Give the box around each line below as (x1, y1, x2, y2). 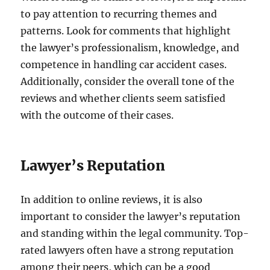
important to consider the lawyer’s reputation (20, 210, 241, 222)
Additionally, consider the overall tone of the (20, 75, 235, 87)
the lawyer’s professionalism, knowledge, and (20, 42, 240, 54)
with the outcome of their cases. (20, 109, 174, 121)
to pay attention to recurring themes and (20, 8, 218, 20)
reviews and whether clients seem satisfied (20, 92, 226, 104)
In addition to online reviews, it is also (20, 193, 203, 206)
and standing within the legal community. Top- (20, 227, 250, 239)
